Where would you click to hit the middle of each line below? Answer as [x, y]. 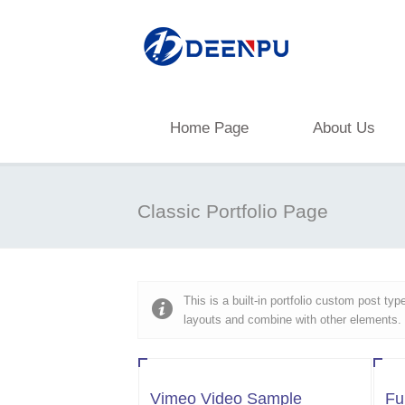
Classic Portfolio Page [233, 211]
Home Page [209, 128]
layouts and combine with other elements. [292, 320]
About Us [344, 128]
